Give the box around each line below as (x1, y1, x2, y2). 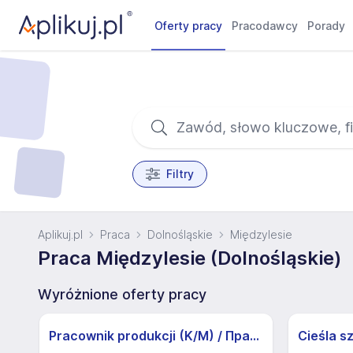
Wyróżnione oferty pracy (38, 286, 206, 303)
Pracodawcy (232, 19, 299, 32)
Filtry (165, 167, 194, 180)
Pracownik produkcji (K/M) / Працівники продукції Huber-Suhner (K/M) (250, 328, 259, 344)
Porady (307, 19, 346, 32)
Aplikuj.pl (38, 228, 83, 241)
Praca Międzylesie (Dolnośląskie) (38, 247, 341, 269)
